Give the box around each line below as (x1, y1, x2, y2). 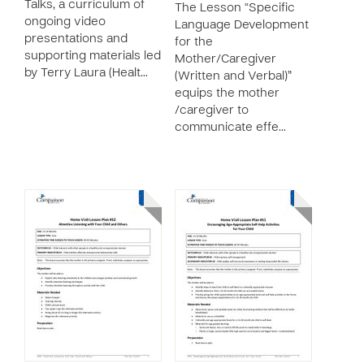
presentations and (24, 33, 128, 45)
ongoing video (24, 16, 106, 28)
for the (175, 37, 213, 48)
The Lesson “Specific (175, 2, 295, 14)
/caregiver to (175, 105, 249, 116)
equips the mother (175, 88, 279, 99)
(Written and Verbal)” (175, 71, 292, 82)
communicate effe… (175, 122, 286, 133)
